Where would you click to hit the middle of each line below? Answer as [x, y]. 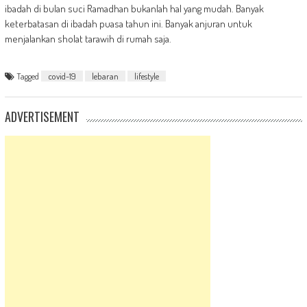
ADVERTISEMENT [42, 116]
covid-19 [62, 76]
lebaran [105, 76]
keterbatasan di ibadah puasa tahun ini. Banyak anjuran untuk [128, 23]
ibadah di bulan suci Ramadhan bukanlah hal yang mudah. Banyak [134, 8]
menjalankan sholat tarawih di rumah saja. [88, 38]
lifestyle [146, 76]
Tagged [28, 76]
